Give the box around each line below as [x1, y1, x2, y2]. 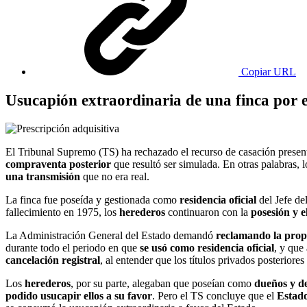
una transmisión [5, 170, 80, 182]
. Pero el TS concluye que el [152, 289, 277, 302]
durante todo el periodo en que [5, 241, 140, 254]
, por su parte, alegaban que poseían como [71, 277, 254, 289]
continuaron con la [165, 206, 251, 218]
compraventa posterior [5, 158, 111, 170]
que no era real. [80, 170, 149, 182]
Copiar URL [241, 66, 296, 78]
